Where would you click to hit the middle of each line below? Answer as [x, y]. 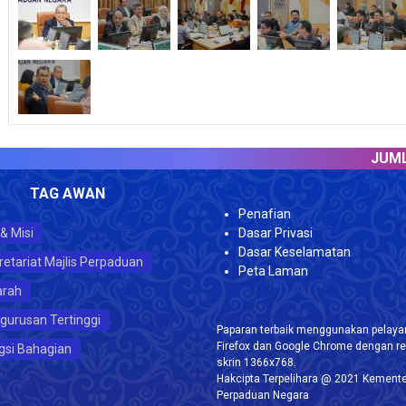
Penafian [265, 214]
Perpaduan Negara [263, 395]
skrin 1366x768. [256, 362]
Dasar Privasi [275, 233]
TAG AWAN [67, 193]
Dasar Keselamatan [295, 252]
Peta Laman [273, 271]
